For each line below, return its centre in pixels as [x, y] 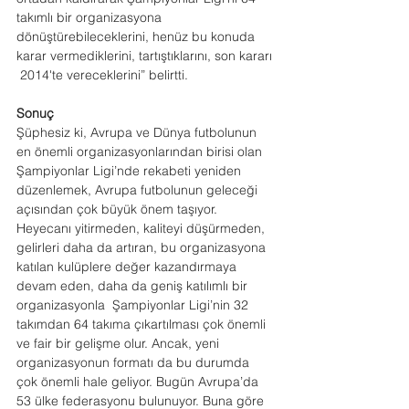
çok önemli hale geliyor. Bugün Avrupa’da [139, 382]
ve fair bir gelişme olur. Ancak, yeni [120, 343]
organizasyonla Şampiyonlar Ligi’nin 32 [134, 305]
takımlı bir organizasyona [91, 17]
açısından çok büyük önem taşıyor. [119, 209]
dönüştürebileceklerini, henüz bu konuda [137, 37]
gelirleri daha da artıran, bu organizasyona [143, 247]
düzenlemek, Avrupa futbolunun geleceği [139, 190]
